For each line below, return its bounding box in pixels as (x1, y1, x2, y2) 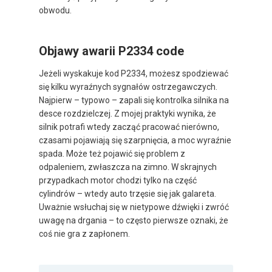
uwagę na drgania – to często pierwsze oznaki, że (39, 216, 228, 226)
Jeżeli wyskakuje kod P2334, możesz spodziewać (39, 69, 228, 79)
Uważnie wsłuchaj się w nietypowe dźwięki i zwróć (39, 202, 229, 212)
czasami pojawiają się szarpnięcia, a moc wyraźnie (39, 135, 231, 146)
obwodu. (39, 5, 72, 16)
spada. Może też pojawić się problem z (39, 149, 185, 159)
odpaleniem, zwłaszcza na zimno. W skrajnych (39, 162, 217, 172)
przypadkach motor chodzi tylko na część (39, 175, 197, 186)
